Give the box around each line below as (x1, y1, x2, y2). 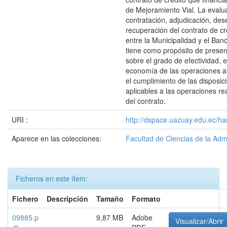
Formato (132, 194, 161, 204)
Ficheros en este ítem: (16, 173, 88, 183)
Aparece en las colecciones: (12, 133, 101, 143)
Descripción (47, 194, 88, 204)
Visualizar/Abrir (175, 216, 223, 226)
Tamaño (96, 194, 124, 204)
